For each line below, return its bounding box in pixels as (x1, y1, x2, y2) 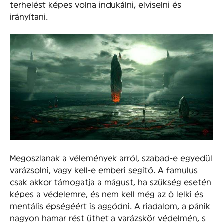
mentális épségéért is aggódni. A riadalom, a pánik (10, 201, 210, 211)
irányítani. (10, 11, 48, 21)
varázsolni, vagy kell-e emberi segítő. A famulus (10, 165, 198, 175)
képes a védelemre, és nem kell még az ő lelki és (10, 189, 203, 199)
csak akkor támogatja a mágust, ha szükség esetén (10, 177, 211, 187)
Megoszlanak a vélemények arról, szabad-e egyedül (10, 153, 212, 163)
